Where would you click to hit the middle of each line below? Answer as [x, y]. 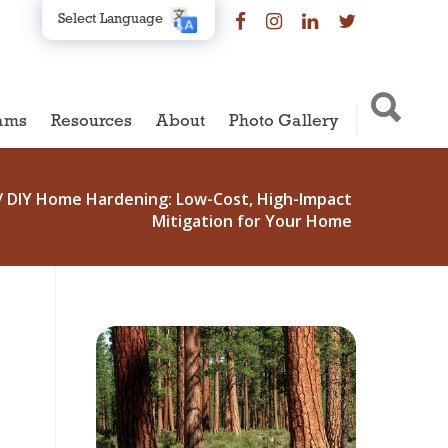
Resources [91, 121]
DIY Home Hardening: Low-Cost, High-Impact [179, 199]
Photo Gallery [283, 121]
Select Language [110, 19]
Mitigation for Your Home [252, 221]
